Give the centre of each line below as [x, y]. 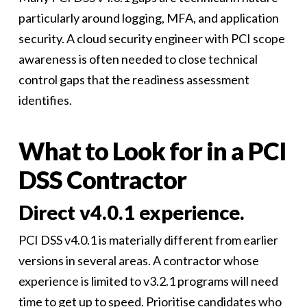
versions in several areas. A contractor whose [138, 260]
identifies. [45, 100]
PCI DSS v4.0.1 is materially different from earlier [148, 240]
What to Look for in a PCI [152, 151]
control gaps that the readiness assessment [134, 79]
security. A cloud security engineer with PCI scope [151, 38]
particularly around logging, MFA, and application [148, 18]
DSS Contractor [102, 180]
